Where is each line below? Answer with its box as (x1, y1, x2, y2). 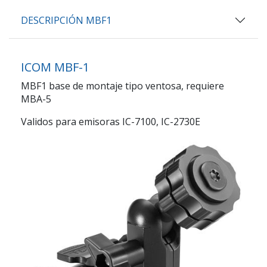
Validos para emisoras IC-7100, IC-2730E (21, 114, 200, 128)
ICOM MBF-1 (21, 58, 89, 75)
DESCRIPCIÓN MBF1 (21, 13, 111, 27)
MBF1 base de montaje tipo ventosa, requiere (21, 79, 224, 92)
